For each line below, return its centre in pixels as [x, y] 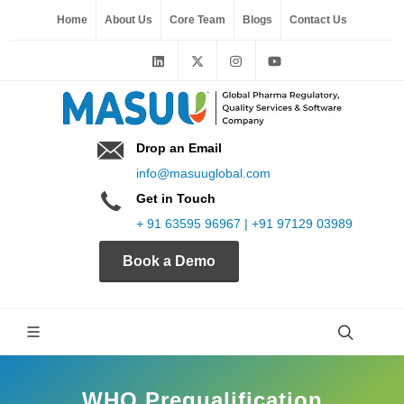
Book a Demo [169, 261]
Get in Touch [175, 198]
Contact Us [318, 20]
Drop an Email [179, 148]
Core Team [197, 20]
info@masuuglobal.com [203, 173]
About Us [129, 20]
